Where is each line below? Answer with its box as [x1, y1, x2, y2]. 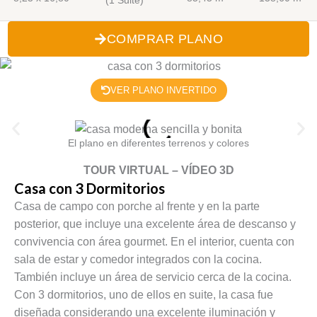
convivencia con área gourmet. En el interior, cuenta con [14, 235, 294, 248]
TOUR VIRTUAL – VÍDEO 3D [83, 163, 234, 176]
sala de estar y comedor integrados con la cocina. [14, 253, 262, 265]
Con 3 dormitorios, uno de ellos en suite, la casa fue [14, 288, 273, 301]
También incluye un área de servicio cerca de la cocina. [14, 270, 292, 283]
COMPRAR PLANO [106, 31, 224, 46]
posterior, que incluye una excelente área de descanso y [14, 217, 296, 230]
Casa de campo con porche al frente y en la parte [14, 200, 260, 212]
